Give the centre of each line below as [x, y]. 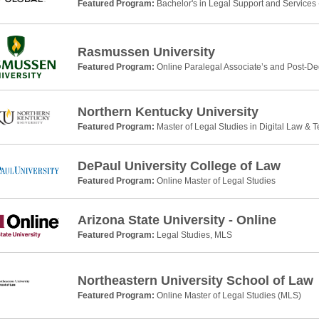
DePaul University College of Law [179, 166]
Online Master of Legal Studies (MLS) [229, 295]
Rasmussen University [146, 52]
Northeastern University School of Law [195, 280]
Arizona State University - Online [177, 220]
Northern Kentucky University [168, 112]
